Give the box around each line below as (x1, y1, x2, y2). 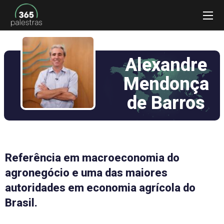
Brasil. (5, 196, 37, 209)
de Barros (127, 92, 205, 113)
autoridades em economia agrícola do (5, 181, 195, 194)
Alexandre (125, 54, 207, 75)
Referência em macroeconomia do (5, 151, 179, 164)
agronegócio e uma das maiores (5, 166, 167, 179)
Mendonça (123, 73, 209, 94)
